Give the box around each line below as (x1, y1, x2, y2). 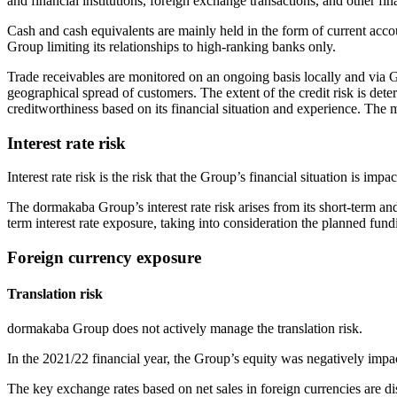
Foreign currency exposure (7, 247, 201, 267)
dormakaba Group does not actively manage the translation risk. (7, 321, 362, 337)
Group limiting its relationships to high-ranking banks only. (7, 38, 336, 54)
